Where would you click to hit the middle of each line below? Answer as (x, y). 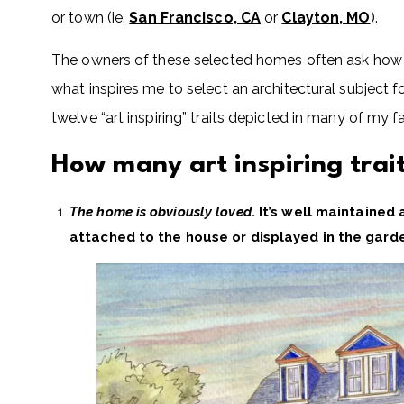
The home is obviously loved (161, 212)
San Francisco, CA (195, 18)
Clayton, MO (326, 18)
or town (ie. (91, 18)
